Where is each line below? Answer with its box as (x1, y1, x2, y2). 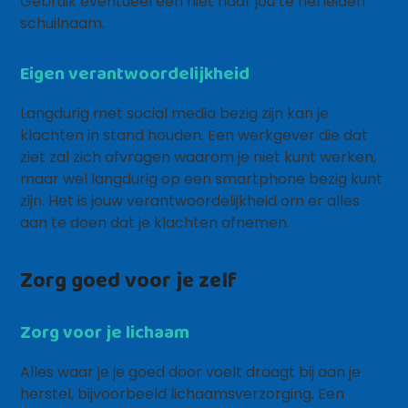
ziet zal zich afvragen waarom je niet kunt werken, (20, 147, 377, 168)
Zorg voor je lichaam (20, 318, 190, 345)
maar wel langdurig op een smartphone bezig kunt (20, 168, 383, 189)
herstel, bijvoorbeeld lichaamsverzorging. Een (20, 383, 345, 404)
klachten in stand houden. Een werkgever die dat (20, 125, 369, 146)
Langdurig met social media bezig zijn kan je (20, 103, 330, 124)
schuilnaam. (20, 13, 106, 34)
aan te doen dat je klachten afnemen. (20, 212, 291, 233)
